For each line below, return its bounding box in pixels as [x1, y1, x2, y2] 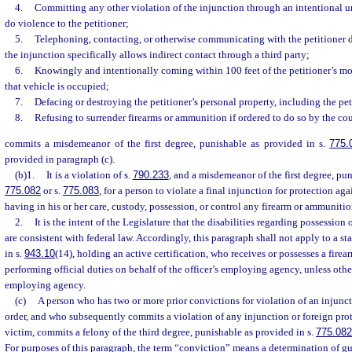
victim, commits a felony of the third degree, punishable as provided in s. [5, 326, 316, 339]
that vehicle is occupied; [5, 80, 109, 92]
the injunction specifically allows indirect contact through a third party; [5, 49, 310, 60]
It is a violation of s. [46, 169, 133, 181]
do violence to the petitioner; [5, 17, 129, 29]
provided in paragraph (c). [5, 153, 115, 166]
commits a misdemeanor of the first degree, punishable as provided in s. [5, 137, 330, 150]
